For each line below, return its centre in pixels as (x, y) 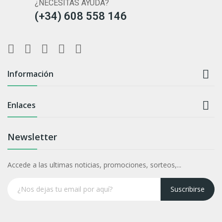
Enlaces (22, 105)
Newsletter (32, 137)
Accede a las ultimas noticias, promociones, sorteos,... (94, 165)
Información (30, 74)
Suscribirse (188, 189)
